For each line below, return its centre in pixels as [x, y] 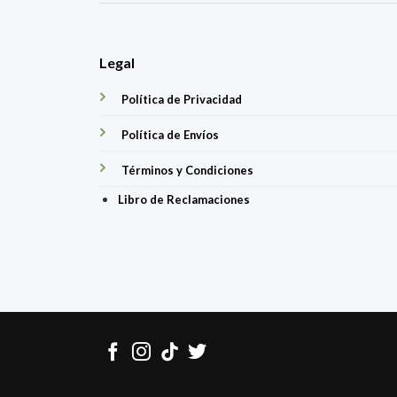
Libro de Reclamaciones [183, 200]
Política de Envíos [170, 135]
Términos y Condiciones [187, 171]
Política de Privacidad [182, 100]
